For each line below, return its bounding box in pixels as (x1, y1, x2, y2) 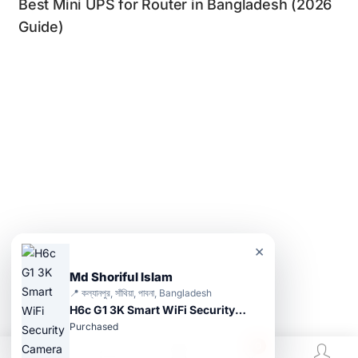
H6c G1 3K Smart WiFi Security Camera (235, 303, 246, 316)
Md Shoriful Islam (70, 269, 173, 284)
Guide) (18, 18, 64, 35)
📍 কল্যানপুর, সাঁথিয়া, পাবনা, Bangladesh (70, 287, 212, 299)
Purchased (70, 320, 118, 332)
